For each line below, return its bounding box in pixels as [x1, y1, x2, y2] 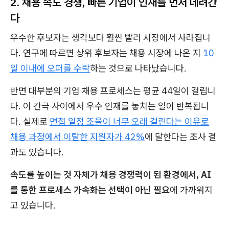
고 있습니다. [10, 199, 56, 211]
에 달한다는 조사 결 [145, 131, 216, 143]
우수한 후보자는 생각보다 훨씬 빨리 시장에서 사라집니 [10, 32, 211, 43]
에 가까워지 [170, 184, 213, 196]
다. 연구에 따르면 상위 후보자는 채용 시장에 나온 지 [10, 47, 203, 59]
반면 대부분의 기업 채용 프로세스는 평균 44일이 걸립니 [10, 85, 216, 97]
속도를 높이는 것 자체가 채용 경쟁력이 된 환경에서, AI [10, 169, 211, 180]
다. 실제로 [10, 116, 50, 127]
